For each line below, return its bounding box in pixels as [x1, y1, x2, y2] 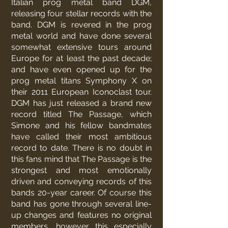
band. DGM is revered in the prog [11, 20, 152, 30]
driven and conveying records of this [11, 177, 152, 186]
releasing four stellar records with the [11, 9, 152, 18]
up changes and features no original [11, 210, 152, 220]
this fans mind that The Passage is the [11, 154, 152, 164]
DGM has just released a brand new [11, 98, 152, 108]
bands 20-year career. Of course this [11, 188, 152, 197]
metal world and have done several [11, 31, 152, 41]
